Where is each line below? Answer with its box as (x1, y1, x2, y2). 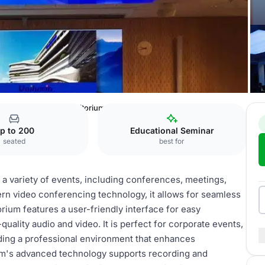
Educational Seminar (130, 125, 214, 135)
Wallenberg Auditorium (22, 103, 105, 112)
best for (159, 137, 185, 146)
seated (2, 137, 25, 146)
